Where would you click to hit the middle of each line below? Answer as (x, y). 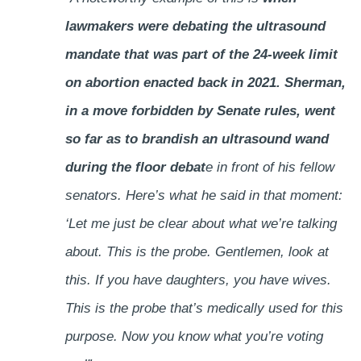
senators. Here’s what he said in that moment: (203, 196)
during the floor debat (135, 168)
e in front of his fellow (270, 168)
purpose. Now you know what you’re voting (194, 337)
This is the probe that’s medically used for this (204, 309)
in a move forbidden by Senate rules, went (200, 111)
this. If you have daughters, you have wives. (198, 280)
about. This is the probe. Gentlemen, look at (197, 252)
